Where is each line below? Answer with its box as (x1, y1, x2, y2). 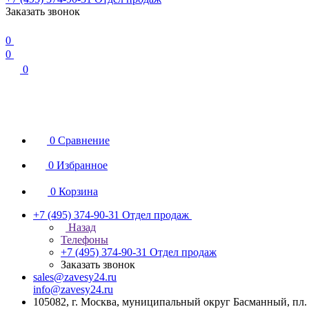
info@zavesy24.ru (33, 283, 113, 295)
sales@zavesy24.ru (33, 271, 117, 283)
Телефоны (61, 234, 108, 246)
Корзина (59, 186, 98, 197)
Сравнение (58, 134, 110, 146)
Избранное (57, 159, 108, 171)
